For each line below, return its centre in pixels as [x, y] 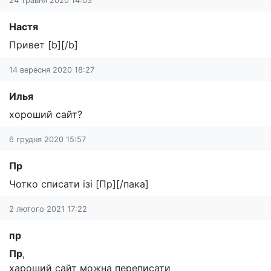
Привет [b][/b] [44, 45]
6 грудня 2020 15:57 [47, 140]
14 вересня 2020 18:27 [52, 70]
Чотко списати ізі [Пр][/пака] [79, 184]
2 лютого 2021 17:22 [48, 209]
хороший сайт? [46, 115]
